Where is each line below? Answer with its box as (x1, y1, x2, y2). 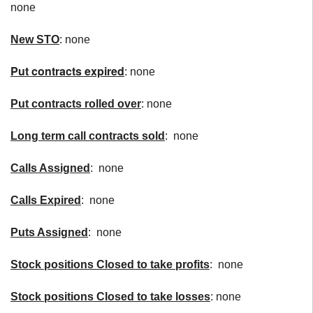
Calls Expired (10, 194, 81, 206)
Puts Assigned (10, 226, 88, 238)
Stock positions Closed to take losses (10, 291, 210, 303)
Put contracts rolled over (10, 98, 141, 110)
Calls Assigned (10, 162, 90, 174)
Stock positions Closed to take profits (10, 259, 210, 270)
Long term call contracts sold (10, 130, 165, 142)
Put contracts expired (10, 63, 124, 79)
